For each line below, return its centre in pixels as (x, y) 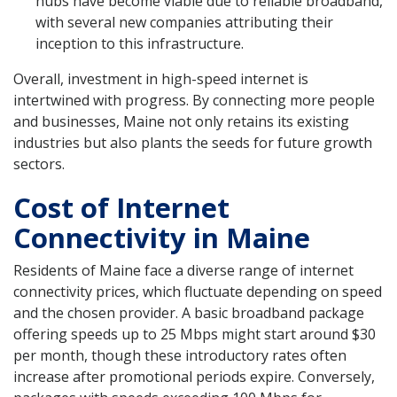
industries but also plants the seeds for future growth (193, 142)
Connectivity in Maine (162, 237)
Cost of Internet (121, 207)
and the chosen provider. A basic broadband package (189, 312)
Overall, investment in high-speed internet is (161, 78)
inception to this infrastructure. (140, 43)
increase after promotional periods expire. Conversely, (194, 376)
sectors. (39, 163)
